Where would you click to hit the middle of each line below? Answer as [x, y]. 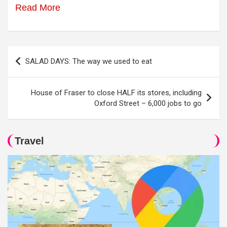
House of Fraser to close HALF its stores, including [116, 93]
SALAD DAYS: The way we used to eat [89, 61]
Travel [29, 141]
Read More [38, 8]
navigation [36, 70]
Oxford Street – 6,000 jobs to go [148, 103]
